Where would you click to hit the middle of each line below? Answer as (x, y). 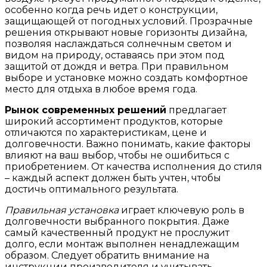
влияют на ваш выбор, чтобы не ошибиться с (117, 155)
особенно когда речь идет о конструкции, (111, 10)
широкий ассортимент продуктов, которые (114, 121)
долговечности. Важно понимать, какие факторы (128, 144)
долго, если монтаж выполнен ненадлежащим (122, 244)
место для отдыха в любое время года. (101, 89)
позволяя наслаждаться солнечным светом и (118, 44)
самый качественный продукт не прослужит (117, 233)
